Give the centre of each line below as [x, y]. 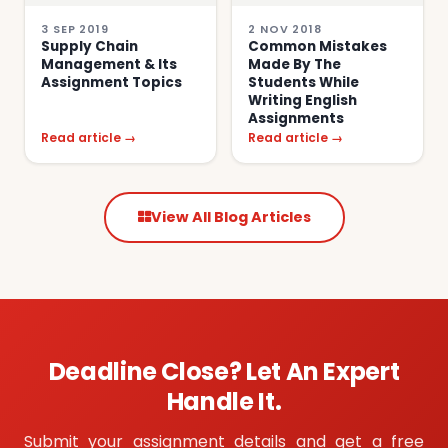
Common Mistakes [317, 46]
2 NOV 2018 [285, 28]
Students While [303, 82]
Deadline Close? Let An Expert [224, 371]
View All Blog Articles [230, 216]
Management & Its [109, 64]
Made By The [294, 64]
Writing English [302, 100]
